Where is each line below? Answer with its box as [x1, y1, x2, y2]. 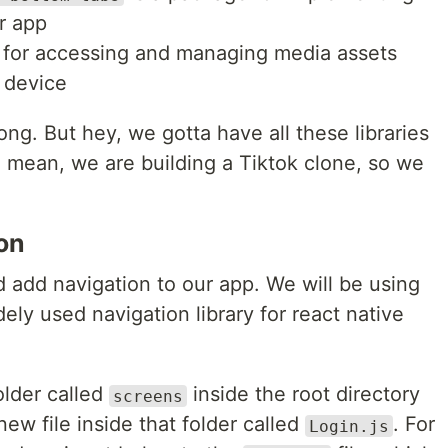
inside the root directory [187, 382, 420, 407]
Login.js [309, 416, 389, 436]
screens [113, 386, 183, 406]
